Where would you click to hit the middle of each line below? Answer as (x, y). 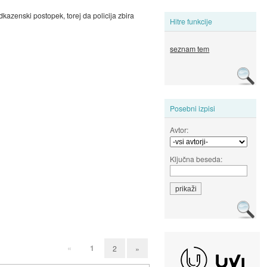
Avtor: (179, 129)
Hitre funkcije (191, 21)
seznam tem (190, 49)
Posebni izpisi (193, 108)
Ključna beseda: (196, 159)
